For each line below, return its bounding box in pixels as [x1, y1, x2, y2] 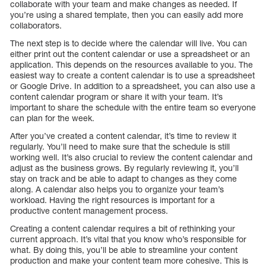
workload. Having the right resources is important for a [10, 195, 215, 205]
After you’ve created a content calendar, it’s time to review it [10, 131, 236, 141]
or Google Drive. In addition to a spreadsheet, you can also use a [10, 81, 255, 91]
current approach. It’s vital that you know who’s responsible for [10, 234, 246, 245]
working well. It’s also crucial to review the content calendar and [10, 152, 252, 163]
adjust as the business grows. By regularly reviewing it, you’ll [10, 163, 239, 173]
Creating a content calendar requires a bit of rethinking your [10, 223, 235, 234]
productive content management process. [10, 205, 168, 216]
